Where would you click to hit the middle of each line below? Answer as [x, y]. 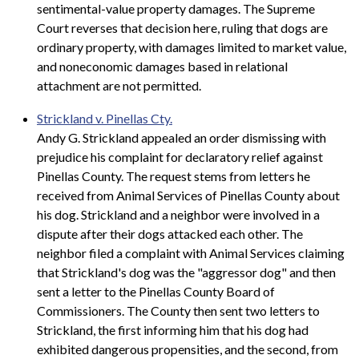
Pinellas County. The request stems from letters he [173, 176]
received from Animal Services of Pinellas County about [188, 196]
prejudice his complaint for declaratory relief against [180, 157]
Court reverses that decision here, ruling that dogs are [182, 27]
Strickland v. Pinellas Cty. [105, 119]
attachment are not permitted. [119, 85]
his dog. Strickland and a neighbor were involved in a [178, 215]
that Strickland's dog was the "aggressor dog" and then [186, 272]
